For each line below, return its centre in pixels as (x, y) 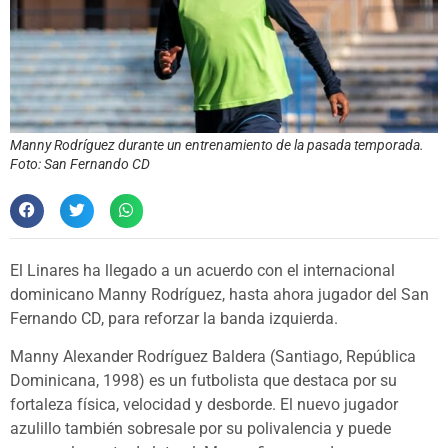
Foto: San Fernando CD (80, 163)
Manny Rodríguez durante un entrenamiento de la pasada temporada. (217, 144)
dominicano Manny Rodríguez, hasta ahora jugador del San (219, 294)
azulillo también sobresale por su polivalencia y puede (200, 428)
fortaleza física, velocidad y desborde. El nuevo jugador (204, 404)
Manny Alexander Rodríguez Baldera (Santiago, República (213, 356)
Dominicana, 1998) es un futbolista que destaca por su (203, 380)
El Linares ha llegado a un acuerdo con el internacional (202, 270)
